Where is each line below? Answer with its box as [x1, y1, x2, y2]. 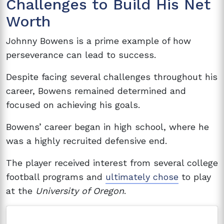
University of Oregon [35, 185, 124, 196]
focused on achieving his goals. [6, 99, 140, 110]
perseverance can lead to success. [6, 49, 156, 60]
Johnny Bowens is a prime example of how [6, 35, 191, 46]
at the [6, 185, 35, 196]
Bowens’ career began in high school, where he [6, 121, 209, 132]
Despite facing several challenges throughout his [6, 71, 217, 82]
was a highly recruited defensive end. [6, 135, 167, 146]
